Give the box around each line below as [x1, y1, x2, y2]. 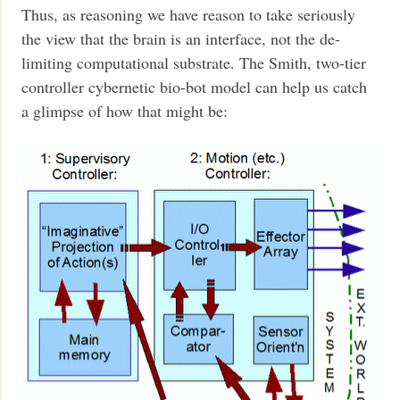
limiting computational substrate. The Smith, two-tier [21, 52, 367, 74]
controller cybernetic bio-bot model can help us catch [21, 76, 368, 98]
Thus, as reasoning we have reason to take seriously [21, 4, 356, 26]
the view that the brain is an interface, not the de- [21, 28, 341, 50]
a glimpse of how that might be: [21, 100, 229, 122]
